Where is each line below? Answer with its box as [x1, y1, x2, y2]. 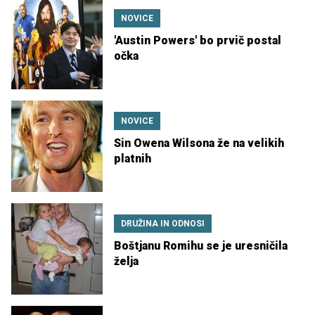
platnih [114, 151, 151, 165]
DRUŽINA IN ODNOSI [121, 218, 205, 229]
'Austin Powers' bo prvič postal [114, 33, 281, 47]
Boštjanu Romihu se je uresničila [114, 238, 288, 252]
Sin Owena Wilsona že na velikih [114, 136, 284, 150]
